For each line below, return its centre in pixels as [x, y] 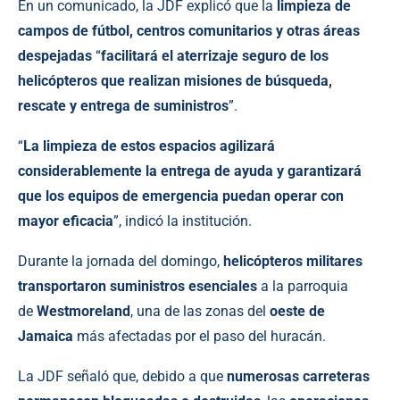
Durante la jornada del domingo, [121, 262]
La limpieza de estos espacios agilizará [149, 146]
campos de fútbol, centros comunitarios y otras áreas [189, 31]
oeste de [297, 312]
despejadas [55, 56]
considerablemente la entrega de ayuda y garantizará [190, 171]
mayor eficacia [66, 221]
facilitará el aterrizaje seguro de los [215, 56]
